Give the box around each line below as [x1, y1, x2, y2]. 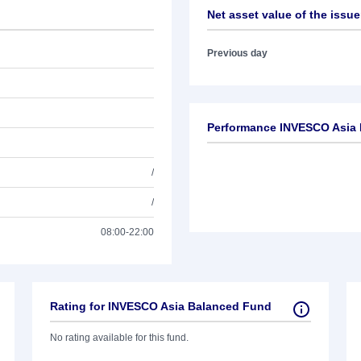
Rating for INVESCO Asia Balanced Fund [50, 300, 272, 313]
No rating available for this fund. [50, 332, 189, 343]
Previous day [207, 48, 268, 59]
